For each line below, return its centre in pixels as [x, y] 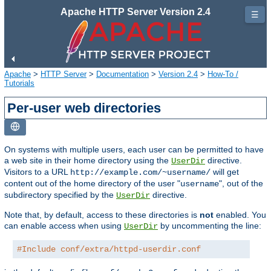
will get [225, 171]
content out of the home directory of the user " [92, 183]
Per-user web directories [84, 108]
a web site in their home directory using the [88, 160]
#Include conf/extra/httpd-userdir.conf [109, 249]
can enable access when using [64, 225]
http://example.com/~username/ [140, 172]
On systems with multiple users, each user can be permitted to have [134, 149]
